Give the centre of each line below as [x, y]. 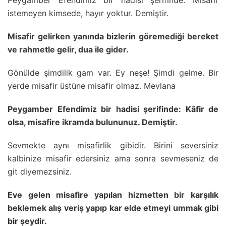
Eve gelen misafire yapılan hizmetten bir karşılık [113, 195]
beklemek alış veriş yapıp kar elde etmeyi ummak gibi [113, 208]
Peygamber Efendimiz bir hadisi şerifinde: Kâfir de [113, 109]
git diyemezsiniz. [40, 172]
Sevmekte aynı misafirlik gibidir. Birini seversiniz [113, 146]
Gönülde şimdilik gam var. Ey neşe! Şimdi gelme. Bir [113, 73]
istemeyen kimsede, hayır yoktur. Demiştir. [88, 13]
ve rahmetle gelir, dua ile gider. [68, 50]
